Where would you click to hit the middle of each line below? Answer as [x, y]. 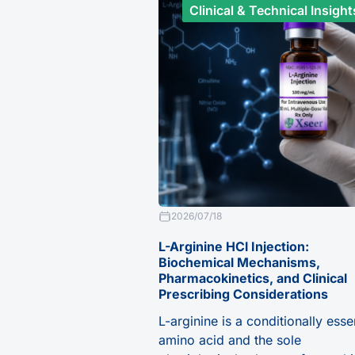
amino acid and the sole [230, 340]
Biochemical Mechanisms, [239, 262]
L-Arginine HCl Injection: [234, 246]
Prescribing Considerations [243, 294]
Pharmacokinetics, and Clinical [253, 278]
